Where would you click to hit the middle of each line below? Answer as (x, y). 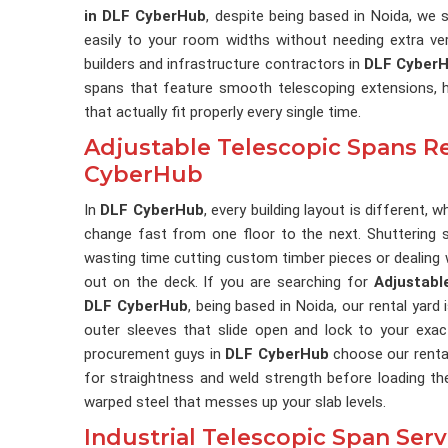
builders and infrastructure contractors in (224, 64)
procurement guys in (155, 354)
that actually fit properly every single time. (222, 112)
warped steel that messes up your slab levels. (235, 402)
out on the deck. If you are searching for (229, 282)
